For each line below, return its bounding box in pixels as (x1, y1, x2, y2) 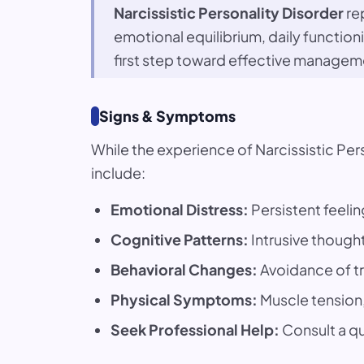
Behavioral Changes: (110, 260, 258, 279)
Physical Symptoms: (110, 290, 258, 309)
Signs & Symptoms (99, 106, 236, 125)
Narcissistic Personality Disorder (114, 3, 344, 22)
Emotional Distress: (110, 200, 249, 219)
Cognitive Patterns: (110, 230, 249, 249)
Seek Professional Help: (110, 320, 279, 339)
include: (91, 163, 145, 182)
